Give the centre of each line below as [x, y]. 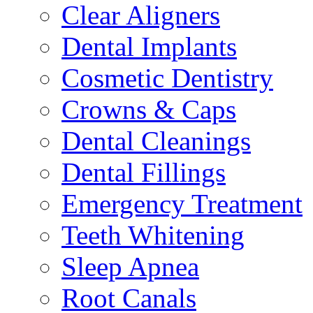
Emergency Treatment [182, 204]
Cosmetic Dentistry [167, 78]
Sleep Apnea [130, 267]
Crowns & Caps [149, 110]
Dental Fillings [144, 173]
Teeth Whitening [153, 235]
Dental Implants [149, 47]
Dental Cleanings [156, 141]
